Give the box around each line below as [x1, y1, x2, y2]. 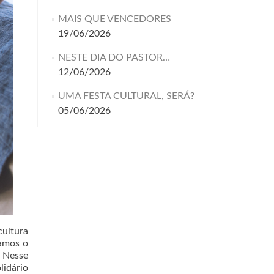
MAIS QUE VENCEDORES [57, 14, 171, 24]
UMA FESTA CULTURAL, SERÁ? [57, 91, 194, 101]
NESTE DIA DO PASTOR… [57, 53, 170, 62]
